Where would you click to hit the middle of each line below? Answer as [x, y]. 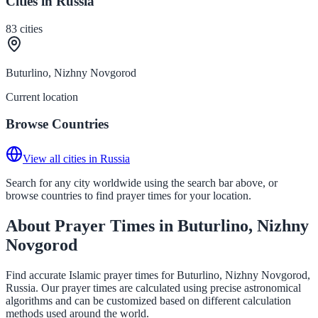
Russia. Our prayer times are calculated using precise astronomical [153, 287]
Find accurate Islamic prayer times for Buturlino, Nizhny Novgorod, [158, 275]
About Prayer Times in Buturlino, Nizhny [157, 225]
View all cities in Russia [76, 158]
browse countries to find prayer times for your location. [128, 195]
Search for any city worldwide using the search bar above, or [142, 182]
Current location [42, 97]
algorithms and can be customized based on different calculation [148, 300]
